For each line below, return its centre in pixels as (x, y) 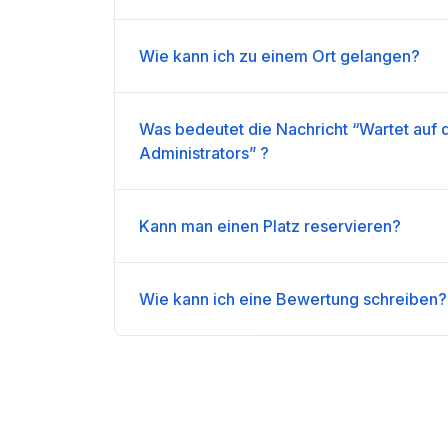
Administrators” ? (204, 153)
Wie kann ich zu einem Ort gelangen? (279, 56)
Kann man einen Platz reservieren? (270, 226)
